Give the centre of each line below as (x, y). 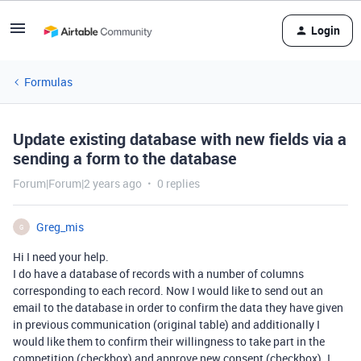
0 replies (178, 183)
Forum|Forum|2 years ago (77, 183)
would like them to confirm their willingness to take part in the (169, 341)
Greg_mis (60, 227)
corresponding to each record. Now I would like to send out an (168, 290)
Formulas (48, 82)
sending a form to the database (125, 158)
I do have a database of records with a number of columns (158, 274)
